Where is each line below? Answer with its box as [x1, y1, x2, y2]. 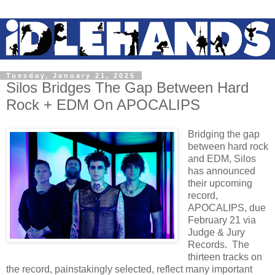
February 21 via [188, 214, 256, 225]
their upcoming [188, 177, 252, 188]
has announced [188, 165, 255, 176]
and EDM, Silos [188, 153, 256, 164]
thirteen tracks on [188, 251, 262, 262]
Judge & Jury [188, 227, 245, 238]
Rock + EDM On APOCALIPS [6, 96, 200, 114]
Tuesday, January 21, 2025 [6, 72, 136, 80]
